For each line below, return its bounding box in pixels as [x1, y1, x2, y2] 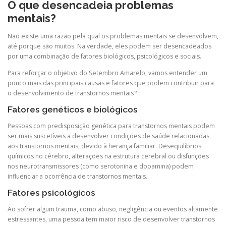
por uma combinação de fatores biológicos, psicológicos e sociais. [8, 51, 201, 61]
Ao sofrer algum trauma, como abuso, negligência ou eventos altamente [8, 205, 218, 214]
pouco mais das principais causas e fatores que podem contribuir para [8, 78, 214, 87]
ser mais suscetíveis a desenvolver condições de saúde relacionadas [8, 132, 209, 141]
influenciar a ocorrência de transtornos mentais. [8, 172, 147, 181]
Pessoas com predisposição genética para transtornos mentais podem [8, 122, 215, 131]
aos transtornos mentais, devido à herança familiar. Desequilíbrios [8, 142, 201, 151]
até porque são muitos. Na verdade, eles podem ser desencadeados [8, 41, 211, 50]
